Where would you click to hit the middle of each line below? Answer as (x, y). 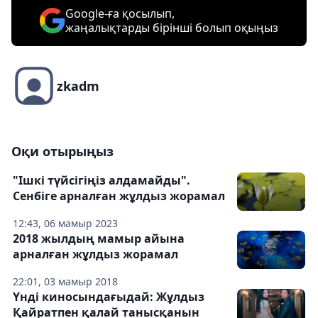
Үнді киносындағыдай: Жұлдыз (109, 297)
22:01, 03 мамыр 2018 (65, 282)
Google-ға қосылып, (120, 14)
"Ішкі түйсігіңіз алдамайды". (102, 181)
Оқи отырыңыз (62, 152)
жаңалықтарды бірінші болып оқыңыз (172, 28)
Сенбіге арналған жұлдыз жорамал (119, 196)
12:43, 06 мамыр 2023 (65, 224)
